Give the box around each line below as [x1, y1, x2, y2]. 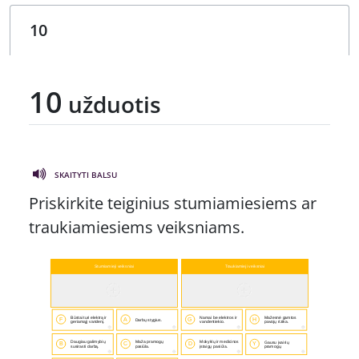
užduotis [63, 88, 161, 119]
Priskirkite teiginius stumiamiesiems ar [29, 192, 317, 214]
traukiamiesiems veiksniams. [29, 216, 244, 238]
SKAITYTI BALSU [54, 168, 117, 180]
